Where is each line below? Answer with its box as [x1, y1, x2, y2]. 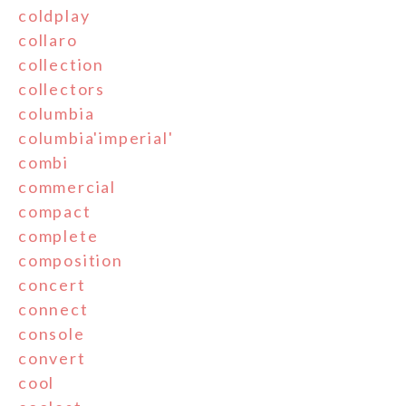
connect [18, 299, 89, 320]
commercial [18, 177, 116, 198]
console [18, 324, 85, 344]
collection [18, 54, 104, 75]
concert [18, 275, 86, 295]
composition [18, 250, 123, 271]
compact [18, 201, 92, 222]
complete [18, 226, 99, 246]
